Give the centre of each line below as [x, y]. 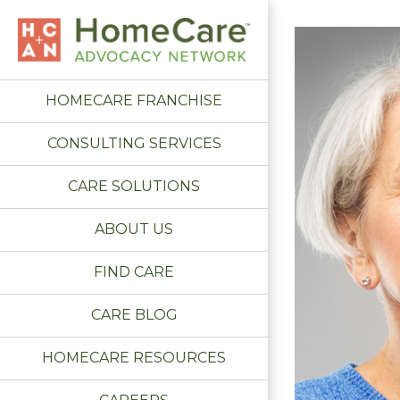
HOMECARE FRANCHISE [134, 101]
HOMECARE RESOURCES [134, 358]
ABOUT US [134, 229]
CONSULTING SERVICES [134, 144]
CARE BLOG [134, 315]
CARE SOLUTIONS [134, 187]
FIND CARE [134, 272]
